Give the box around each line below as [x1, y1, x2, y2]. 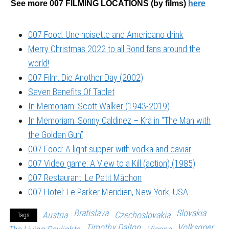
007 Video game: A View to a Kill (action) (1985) [28, 157, 195, 169]
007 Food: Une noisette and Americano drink [28, 29, 184, 40]
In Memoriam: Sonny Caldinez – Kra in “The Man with [28, 114, 211, 126]
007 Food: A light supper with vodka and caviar [28, 143, 191, 154]
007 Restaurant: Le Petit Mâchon [28, 172, 142, 183]
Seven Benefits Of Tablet [28, 86, 114, 97]
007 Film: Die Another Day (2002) [28, 72, 143, 83]
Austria [42, 209, 67, 220]
